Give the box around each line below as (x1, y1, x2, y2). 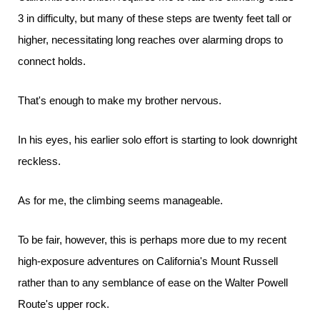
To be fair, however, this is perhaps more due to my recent (18, 234, 286, 246)
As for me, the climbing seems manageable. (18, 194, 223, 206)
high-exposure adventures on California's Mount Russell (18, 255, 278, 267)
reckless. (18, 155, 61, 167)
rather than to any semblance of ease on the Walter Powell (18, 276, 288, 289)
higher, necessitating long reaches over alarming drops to (18, 34, 283, 46)
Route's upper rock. (18, 298, 109, 310)
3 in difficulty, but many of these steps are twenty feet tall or (18, 12, 291, 24)
